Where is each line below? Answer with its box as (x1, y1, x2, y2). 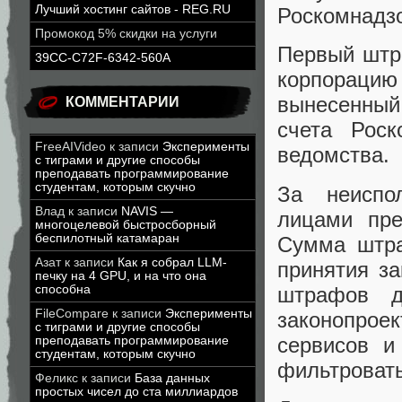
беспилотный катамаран (35, 232, 179, 245)
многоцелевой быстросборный (35, 218, 216, 232)
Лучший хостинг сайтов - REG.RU (35, 3, 231, 16)
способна (35, 283, 91, 296)
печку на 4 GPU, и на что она (35, 269, 206, 283)
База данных (135, 371, 210, 385)
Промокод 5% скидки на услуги (35, 27, 217, 40)
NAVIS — (121, 205, 173, 218)
